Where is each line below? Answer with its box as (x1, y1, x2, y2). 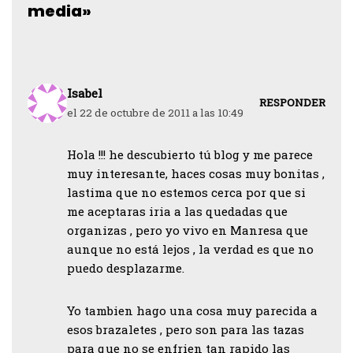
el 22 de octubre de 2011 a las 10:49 (67, 106, 243, 120)
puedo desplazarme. (67, 260, 184, 276)
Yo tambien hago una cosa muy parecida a (67, 303, 318, 318)
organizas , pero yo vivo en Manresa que (67, 222, 308, 238)
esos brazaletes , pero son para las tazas (67, 321, 304, 337)
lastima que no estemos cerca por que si (67, 184, 306, 200)
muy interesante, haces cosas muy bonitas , (67, 165, 325, 181)
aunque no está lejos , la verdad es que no (67, 241, 314, 257)
